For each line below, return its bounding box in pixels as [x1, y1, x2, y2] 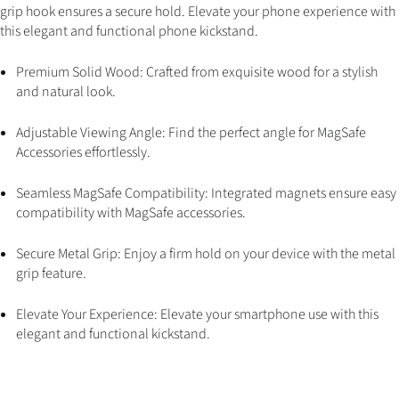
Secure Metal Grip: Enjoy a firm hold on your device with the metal [16, 244, 395, 264]
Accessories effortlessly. [16, 142, 151, 162]
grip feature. [16, 264, 86, 283]
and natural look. [16, 82, 116, 102]
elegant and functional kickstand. [16, 324, 210, 344]
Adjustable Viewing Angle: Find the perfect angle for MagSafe [16, 123, 366, 142]
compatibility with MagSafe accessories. [16, 203, 246, 223]
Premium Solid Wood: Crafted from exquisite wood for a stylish [16, 62, 378, 82]
